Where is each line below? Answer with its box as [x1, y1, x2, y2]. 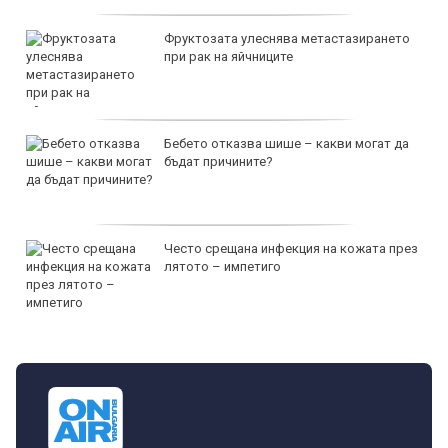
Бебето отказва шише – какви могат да [164, 135, 409, 151]
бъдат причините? [164, 153, 273, 169]
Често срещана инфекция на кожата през [164, 240, 418, 256]
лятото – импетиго [164, 258, 281, 274]
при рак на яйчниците [164, 48, 293, 64]
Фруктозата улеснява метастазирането [164, 30, 410, 46]
